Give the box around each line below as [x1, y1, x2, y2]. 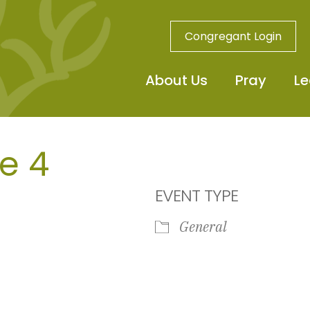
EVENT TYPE [155, 183, 238, 207]
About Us [145, 71, 208, 90]
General [179, 217, 227, 236]
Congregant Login [184, 28, 282, 44]
